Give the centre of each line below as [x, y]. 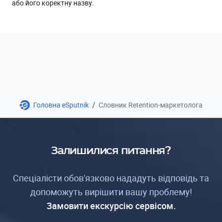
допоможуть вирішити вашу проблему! [111, 192]
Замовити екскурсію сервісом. [111, 206]
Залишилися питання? [111, 151]
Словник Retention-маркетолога [150, 105]
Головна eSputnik [61, 105]
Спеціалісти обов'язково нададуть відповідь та [111, 178]
